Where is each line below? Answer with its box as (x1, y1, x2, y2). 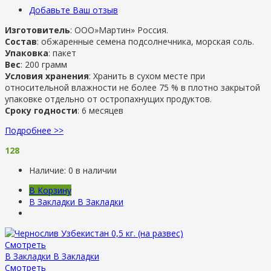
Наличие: (29, 164, 68, 176)
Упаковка (5, 47, 48, 59)
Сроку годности (5, 104, 77, 116)
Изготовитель (5, 24, 70, 36)
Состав (5, 35, 37, 47)
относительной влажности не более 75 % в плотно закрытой (5, 81, 260, 93)
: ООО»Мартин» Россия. (70, 24, 168, 36)
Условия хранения (5, 70, 89, 82)
